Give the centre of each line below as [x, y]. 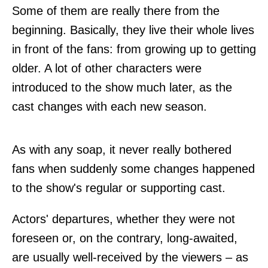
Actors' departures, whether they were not [124, 219]
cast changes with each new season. [109, 106]
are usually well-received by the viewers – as [130, 257]
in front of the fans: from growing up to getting [134, 49]
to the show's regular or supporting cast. [119, 188]
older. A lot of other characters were [107, 68]
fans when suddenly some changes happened [133, 168]
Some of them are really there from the [116, 10]
